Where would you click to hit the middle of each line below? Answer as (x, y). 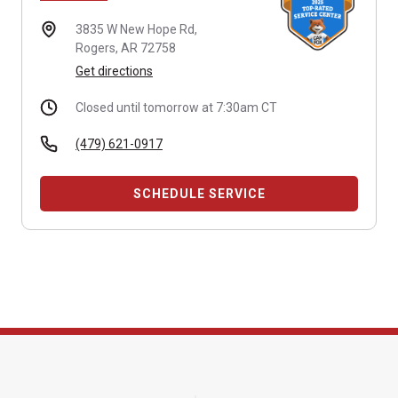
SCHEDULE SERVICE (199, 194)
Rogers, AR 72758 (126, 48)
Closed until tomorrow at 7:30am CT (176, 107)
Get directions (114, 71)
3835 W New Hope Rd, (136, 29)
